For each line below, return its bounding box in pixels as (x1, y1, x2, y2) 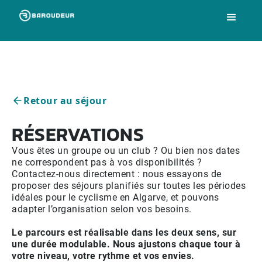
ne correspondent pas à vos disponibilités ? (12, 157, 202, 168)
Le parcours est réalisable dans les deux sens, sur (12, 227, 236, 238)
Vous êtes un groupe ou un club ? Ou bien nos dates (12, 145, 240, 156)
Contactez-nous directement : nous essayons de (12, 168, 222, 180)
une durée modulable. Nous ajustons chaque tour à (12, 239, 240, 250)
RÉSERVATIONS (12, 120, 144, 149)
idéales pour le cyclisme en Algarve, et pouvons (12, 192, 219, 203)
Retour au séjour (23, 94, 106, 107)
